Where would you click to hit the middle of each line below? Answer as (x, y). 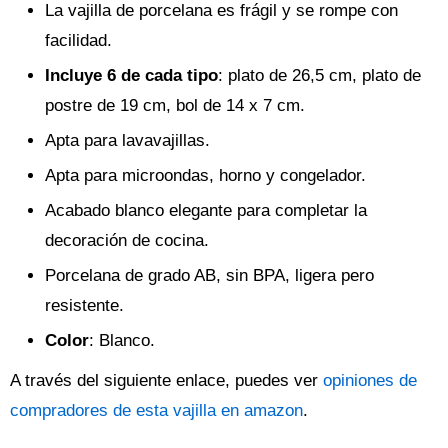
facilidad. (78, 41)
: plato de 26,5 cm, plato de (319, 76)
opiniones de (370, 381)
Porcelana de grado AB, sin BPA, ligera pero (209, 276)
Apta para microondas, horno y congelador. (205, 176)
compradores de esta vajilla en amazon (156, 411)
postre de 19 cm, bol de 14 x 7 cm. (175, 106)
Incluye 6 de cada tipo (131, 76)
